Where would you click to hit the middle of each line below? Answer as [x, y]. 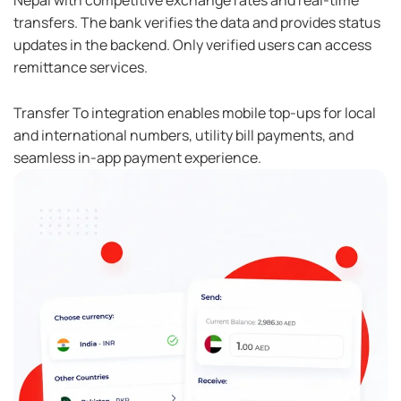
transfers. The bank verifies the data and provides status [197, 23]
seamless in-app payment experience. [137, 157]
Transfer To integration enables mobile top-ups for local [195, 112]
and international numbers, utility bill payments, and [183, 135]
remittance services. [81, 68]
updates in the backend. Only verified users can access [192, 45]
